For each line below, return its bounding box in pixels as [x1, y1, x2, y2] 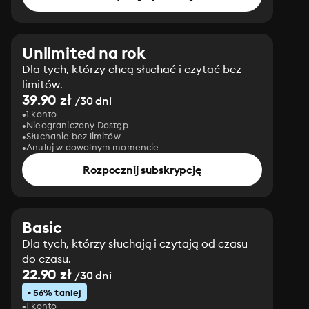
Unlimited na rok [22, 43, 146, 63]
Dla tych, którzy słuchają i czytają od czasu [22, 237, 248, 250]
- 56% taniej [28, 287, 81, 298]
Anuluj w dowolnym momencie [26, 141, 159, 152]
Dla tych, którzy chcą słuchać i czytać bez [22, 62, 242, 76]
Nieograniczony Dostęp [26, 119, 128, 130]
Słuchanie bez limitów [26, 130, 121, 141]
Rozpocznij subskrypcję [83, 163, 201, 177]
